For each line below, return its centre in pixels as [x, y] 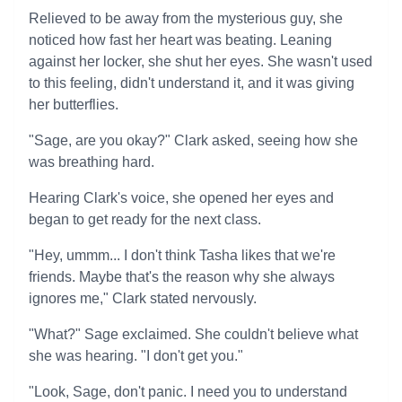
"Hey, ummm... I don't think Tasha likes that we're [182, 255]
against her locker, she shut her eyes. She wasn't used [201, 61]
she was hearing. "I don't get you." [136, 356]
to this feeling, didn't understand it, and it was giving [192, 83]
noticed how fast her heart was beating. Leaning [180, 40]
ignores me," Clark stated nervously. [143, 298]
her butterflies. [74, 105]
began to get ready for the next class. [145, 219]
